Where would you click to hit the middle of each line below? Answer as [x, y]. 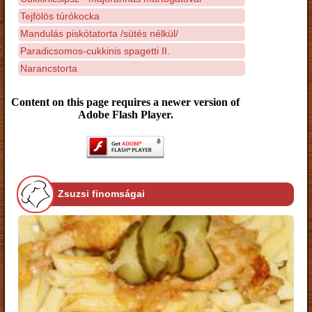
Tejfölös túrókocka [60, 16]
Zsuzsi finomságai [101, 194]
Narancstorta [49, 68]
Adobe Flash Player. [125, 115]
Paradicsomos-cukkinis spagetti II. [95, 50]
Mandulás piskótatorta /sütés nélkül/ [99, 33]
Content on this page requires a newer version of [125, 102]
